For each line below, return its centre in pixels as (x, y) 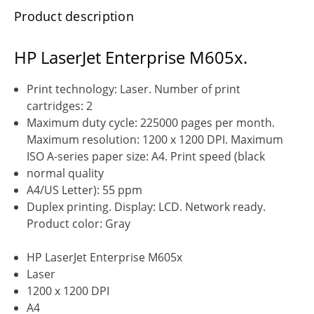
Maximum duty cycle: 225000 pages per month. (151, 122)
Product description (74, 16)
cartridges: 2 (60, 105)
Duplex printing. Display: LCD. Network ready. (146, 206)
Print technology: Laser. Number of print (134, 89)
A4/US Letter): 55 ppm (85, 190)
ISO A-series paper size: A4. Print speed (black (146, 156)
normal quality (66, 173)
